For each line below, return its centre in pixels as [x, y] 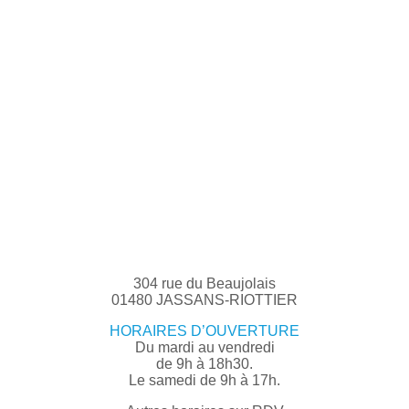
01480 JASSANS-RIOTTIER [204, 299]
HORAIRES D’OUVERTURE [204, 330]
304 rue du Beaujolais [204, 283]
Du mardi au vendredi [204, 347]
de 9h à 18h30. [204, 363]
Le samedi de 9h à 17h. [204, 380]
